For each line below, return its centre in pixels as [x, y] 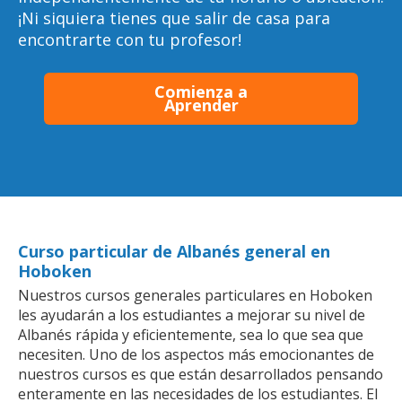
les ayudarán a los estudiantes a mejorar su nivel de [192, 315]
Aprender [201, 105]
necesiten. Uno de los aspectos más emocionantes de [196, 354]
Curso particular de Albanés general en [174, 251]
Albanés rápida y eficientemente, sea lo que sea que [191, 334]
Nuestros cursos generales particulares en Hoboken [195, 295]
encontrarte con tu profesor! [130, 39]
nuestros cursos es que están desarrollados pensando [201, 374]
